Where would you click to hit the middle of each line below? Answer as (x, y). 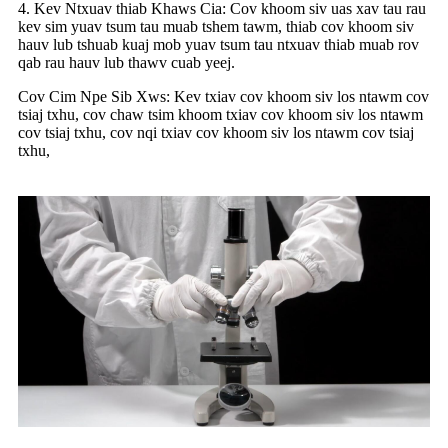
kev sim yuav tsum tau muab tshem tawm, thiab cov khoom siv (216, 26)
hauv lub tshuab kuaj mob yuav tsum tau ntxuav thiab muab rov (218, 44)
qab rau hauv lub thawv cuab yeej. (126, 62)
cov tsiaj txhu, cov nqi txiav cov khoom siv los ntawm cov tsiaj (216, 132)
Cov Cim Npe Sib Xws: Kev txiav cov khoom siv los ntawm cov (223, 96)
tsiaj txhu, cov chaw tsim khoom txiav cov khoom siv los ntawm (220, 114)
